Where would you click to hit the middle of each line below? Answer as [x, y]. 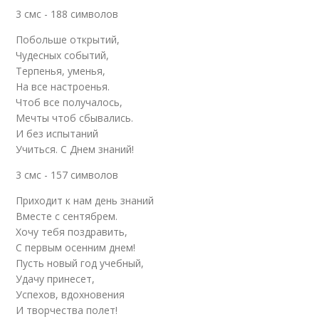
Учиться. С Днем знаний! [75, 149]
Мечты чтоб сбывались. [75, 118]
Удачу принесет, [56, 279]
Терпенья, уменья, [61, 71]
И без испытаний [57, 134]
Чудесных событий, [63, 55]
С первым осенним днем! [76, 247]
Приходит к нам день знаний [85, 200]
